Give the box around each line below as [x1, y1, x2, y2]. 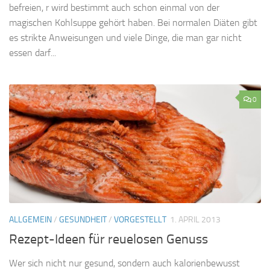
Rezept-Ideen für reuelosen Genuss [9, 231, 208, 248]
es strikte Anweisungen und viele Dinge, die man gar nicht [9, 32, 242, 44]
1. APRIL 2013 [170, 215, 221, 225]
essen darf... [9, 47, 56, 59]
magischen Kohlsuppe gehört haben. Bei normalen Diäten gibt [9, 17, 257, 29]
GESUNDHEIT [59, 215, 107, 225]
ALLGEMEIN [9, 215, 52, 225]
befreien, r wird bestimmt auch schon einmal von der [9, 2, 219, 14]
